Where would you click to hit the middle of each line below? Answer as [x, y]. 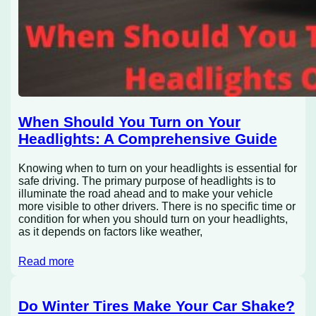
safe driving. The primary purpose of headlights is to [147, 181]
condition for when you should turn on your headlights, [153, 219]
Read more [46, 261]
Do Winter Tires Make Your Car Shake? [156, 306]
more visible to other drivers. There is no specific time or [157, 206]
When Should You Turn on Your [129, 122]
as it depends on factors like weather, [110, 231]
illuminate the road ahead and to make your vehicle [145, 193]
